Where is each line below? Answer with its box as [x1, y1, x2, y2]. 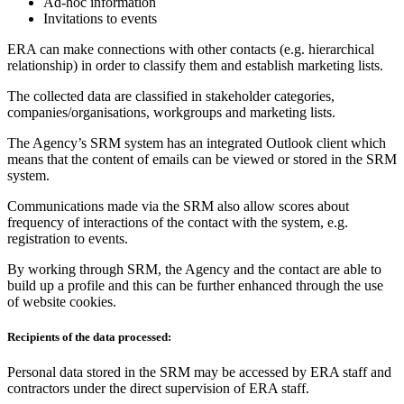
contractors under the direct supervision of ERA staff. [7, 380, 309, 396]
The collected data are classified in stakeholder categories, [7, 87, 335, 104]
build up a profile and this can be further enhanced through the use [7, 277, 383, 293]
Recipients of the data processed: [7, 329, 171, 344]
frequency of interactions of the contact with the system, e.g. [7, 214, 348, 230]
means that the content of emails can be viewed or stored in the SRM [7, 151, 397, 167]
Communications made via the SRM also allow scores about [7, 197, 349, 214]
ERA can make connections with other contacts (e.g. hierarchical [7, 41, 374, 57]
